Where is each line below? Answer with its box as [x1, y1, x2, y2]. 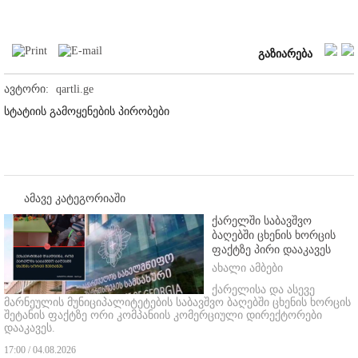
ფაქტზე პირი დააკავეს [212, 243, 331, 256]
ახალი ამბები [212, 261, 283, 274]
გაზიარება [258, 47, 312, 60]
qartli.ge [56, 82, 93, 95]
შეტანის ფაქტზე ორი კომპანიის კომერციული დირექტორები [4, 308, 322, 321]
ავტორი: [4, 82, 49, 95]
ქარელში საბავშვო [212, 214, 312, 227]
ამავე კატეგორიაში [24, 192, 125, 205]
